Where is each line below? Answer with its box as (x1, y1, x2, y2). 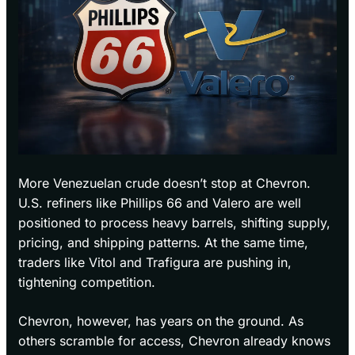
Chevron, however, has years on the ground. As (18, 313, 303, 330)
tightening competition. (18, 274, 155, 291)
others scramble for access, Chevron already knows (18, 333, 330, 349)
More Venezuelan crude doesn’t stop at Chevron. (18, 175, 311, 192)
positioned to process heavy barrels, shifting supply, (18, 215, 330, 231)
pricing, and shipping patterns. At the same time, (18, 235, 308, 251)
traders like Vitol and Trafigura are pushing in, (18, 254, 292, 271)
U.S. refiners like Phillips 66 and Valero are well (18, 195, 301, 212)
